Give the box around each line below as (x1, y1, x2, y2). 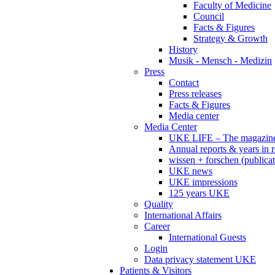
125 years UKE (169, 188, 230, 198)
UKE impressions (169, 177, 238, 187)
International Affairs (144, 210, 222, 220)
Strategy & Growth (193, 33, 268, 44)
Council (193, 11, 224, 21)
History (169, 44, 198, 55)
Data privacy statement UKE (144, 254, 256, 265)
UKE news (169, 166, 212, 176)
